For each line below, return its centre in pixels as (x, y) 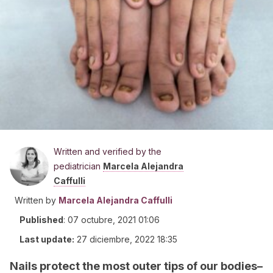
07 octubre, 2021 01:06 (114, 220)
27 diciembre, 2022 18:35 (127, 239)
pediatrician (78, 166)
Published (41, 220)
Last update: (47, 239)
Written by (35, 200)
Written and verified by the (108, 151)
